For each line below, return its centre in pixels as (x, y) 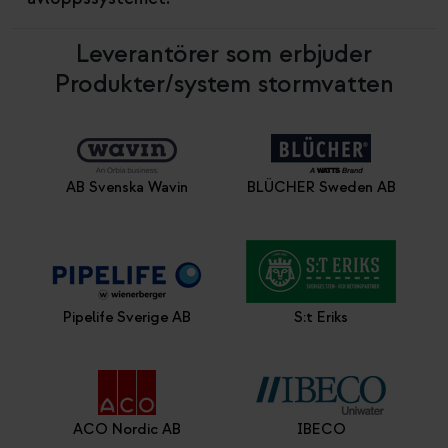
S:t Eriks (321, 317)
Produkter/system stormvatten (224, 84)
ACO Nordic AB (126, 429)
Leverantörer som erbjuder (224, 54)
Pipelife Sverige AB (126, 317)
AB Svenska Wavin (126, 187)
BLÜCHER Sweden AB (321, 187)
